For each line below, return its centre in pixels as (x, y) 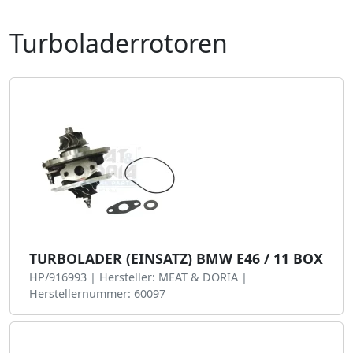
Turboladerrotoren (119, 43)
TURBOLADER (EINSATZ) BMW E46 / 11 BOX (176, 258)
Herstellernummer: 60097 (97, 294)
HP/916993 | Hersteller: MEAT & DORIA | (138, 277)
